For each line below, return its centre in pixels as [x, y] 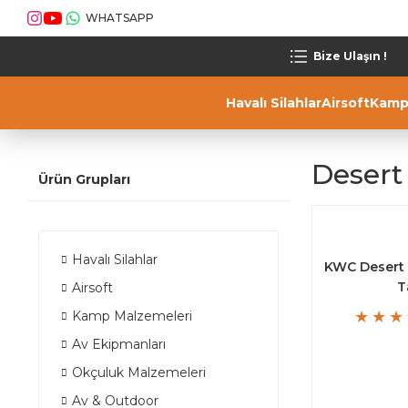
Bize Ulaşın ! [350, 56]
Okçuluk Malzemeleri [139, 372]
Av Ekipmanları [119, 344]
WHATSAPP [120, 18]
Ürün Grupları [84, 179]
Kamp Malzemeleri [132, 316]
